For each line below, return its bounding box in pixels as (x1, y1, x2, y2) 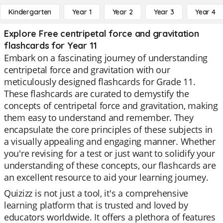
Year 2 (112, 7, 133, 16)
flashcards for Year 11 (4, 40, 98, 51)
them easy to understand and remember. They (4, 111, 194, 123)
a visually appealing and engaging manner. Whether (4, 135, 216, 147)
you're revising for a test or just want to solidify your (4, 147, 215, 159)
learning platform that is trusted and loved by (4, 199, 188, 211)
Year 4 (195, 7, 216, 16)
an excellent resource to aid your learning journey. (4, 171, 209, 183)
